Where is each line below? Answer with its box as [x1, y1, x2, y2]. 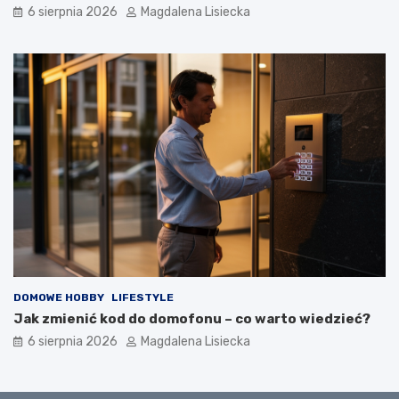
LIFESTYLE [111, 290, 174, 304]
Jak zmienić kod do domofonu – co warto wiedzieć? [13, 310, 370, 327]
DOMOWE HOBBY [13, 290, 104, 304]
